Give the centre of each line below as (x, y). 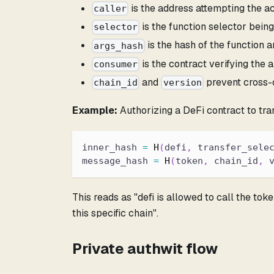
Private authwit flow (145, 249)
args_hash (119, 46)
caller (110, 9)
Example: (95, 111)
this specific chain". (115, 213)
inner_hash (112, 148)
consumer (116, 64)
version (182, 83)
